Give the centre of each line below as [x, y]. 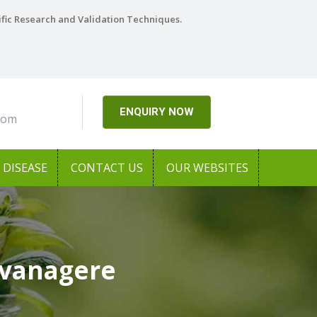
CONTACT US [107, 168]
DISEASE [25, 168]
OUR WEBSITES [207, 168]
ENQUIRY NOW [156, 112]
